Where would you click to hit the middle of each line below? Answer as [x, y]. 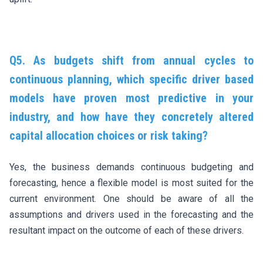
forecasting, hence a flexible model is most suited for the [131, 183]
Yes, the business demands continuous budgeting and [131, 167]
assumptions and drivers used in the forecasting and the [131, 214]
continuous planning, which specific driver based [131, 79]
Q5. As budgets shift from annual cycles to [131, 60]
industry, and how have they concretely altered [131, 117]
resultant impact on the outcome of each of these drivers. [127, 230]
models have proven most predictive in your [131, 98]
